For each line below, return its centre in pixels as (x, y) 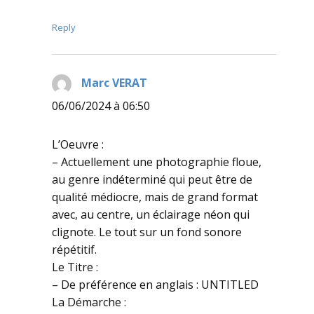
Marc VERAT (114, 82)
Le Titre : (75, 267)
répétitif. (74, 249)
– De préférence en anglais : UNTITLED (155, 284)
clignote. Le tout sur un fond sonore (147, 232)
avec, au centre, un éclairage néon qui (151, 214)
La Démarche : (89, 302)
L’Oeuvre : (78, 144)
